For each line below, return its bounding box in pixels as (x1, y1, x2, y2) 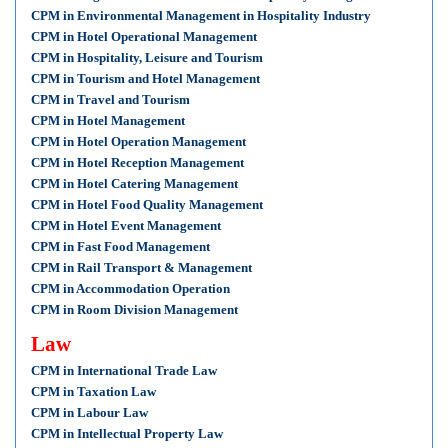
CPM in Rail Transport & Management (31, 260, 252, 275)
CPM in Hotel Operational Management (31, 29, 257, 44)
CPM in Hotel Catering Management (31, 176, 238, 191)
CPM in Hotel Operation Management (31, 134, 246, 149)
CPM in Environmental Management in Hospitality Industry (31, 8, 371, 23)
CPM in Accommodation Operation (31, 281, 230, 296)
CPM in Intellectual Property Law (31, 426, 223, 441)
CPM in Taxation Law (31, 384, 156, 399)
